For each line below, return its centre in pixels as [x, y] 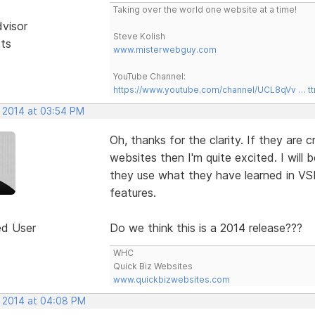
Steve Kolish [139, 36]
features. [133, 192]
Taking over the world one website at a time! [205, 9]
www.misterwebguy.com [165, 49]
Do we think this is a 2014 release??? [206, 227]
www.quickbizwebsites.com [171, 279]
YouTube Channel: [149, 76]
